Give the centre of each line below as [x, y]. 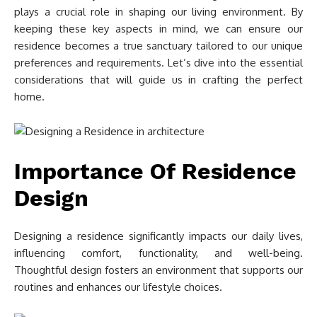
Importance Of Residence [155, 171]
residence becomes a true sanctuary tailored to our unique [158, 46]
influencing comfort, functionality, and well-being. [158, 253]
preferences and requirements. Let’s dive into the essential [158, 63]
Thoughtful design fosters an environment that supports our [158, 270]
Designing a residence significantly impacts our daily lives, [158, 236]
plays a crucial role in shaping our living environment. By [158, 12]
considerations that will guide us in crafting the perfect [158, 80]
